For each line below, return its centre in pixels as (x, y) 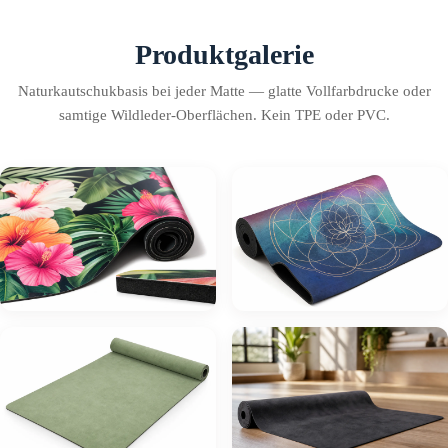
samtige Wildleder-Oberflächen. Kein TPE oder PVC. (224, 114)
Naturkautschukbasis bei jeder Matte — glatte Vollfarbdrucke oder (224, 90)
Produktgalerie (224, 54)
